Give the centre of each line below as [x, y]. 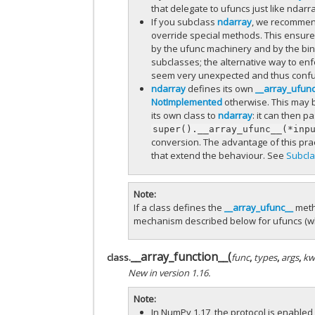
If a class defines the [179, 207]
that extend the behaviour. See [219, 155]
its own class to [185, 115]
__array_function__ [180, 257]
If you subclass [185, 21]
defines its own [221, 88]
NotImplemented [187, 102]
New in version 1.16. [169, 273]
